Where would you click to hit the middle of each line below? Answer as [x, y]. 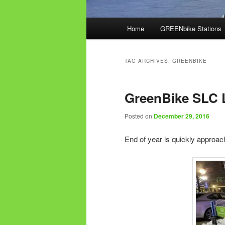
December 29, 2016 [182, 116]
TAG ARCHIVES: [148, 61]
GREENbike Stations [191, 29]
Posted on [139, 116]
